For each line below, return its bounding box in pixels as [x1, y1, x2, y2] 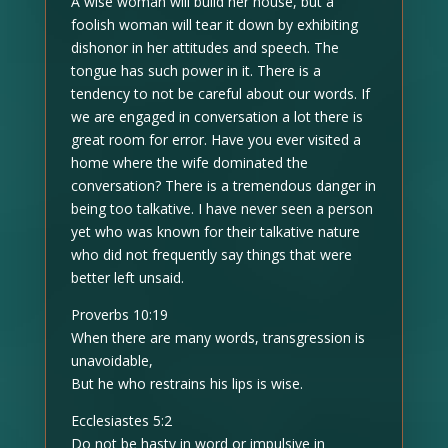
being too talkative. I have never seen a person [70, 199, 373, 218]
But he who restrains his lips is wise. [70, 374, 303, 393]
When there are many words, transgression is [70, 328, 365, 347]
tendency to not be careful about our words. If [70, 84, 370, 103]
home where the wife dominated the [70, 153, 308, 172]
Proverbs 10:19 [70, 305, 168, 324]
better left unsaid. [70, 268, 184, 287]
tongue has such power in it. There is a [70, 61, 321, 80]
